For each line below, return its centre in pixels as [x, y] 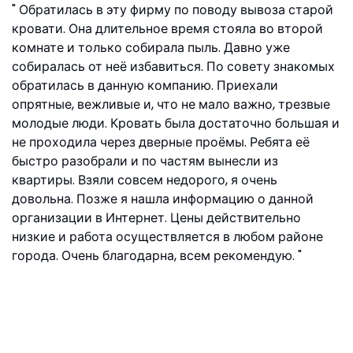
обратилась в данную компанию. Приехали [145, 85]
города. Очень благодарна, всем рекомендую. [155, 256]
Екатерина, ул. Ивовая [80, 287]
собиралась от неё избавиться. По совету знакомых [173, 67]
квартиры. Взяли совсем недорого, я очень [145, 180]
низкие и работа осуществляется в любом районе [167, 237]
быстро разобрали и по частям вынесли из [145, 161]
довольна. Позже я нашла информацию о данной [163, 199]
